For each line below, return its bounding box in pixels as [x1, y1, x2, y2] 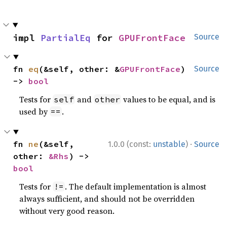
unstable [153, 139, 185, 149]
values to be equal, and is [121, 94, 216, 105]
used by [19, 106, 50, 117]
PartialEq [41, 32, 91, 44]
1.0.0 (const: [108, 139, 153, 149]
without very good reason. [19, 205, 115, 216]
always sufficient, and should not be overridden [19, 193, 195, 204]
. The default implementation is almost [65, 181, 207, 192]
